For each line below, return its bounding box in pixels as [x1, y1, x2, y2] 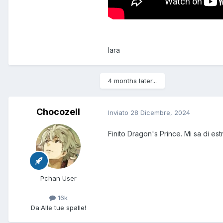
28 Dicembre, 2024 [130, 108, 190, 116]
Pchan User [40, 174, 77, 183]
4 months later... [108, 77, 157, 85]
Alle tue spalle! [40, 203, 86, 212]
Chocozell [36, 107, 80, 117]
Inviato [108, 108, 130, 116]
